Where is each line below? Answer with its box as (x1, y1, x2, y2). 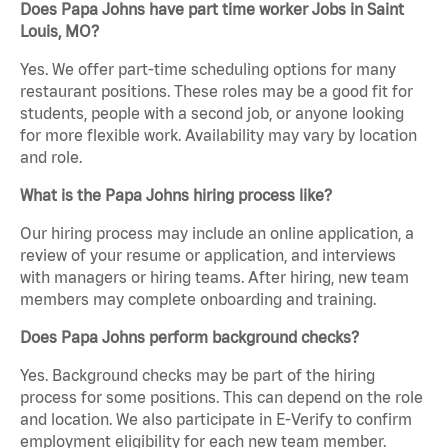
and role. (20, 148, 82, 167)
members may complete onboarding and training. (20, 290, 376, 309)
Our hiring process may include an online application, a (20, 224, 414, 243)
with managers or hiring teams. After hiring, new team (20, 268, 409, 287)
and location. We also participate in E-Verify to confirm (20, 410, 412, 429)
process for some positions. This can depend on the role (20, 388, 423, 407)
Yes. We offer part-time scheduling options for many (20, 60, 396, 79)
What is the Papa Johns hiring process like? (20, 186, 332, 205)
